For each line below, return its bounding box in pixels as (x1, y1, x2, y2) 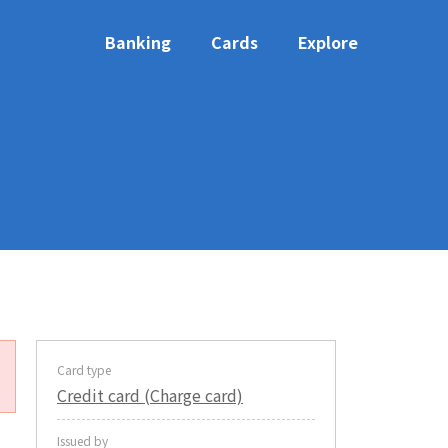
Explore (298, 30, 358, 54)
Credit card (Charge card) (57, 383, 243, 407)
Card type (57, 361, 111, 378)
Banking (105, 30, 171, 54)
